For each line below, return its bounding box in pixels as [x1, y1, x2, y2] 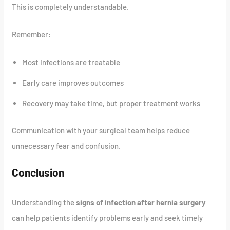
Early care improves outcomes [22, 78, 124, 88]
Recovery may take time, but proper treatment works [22, 99, 201, 108]
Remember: [12, 30, 51, 40]
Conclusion [12, 165, 65, 179]
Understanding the [12, 198, 76, 207]
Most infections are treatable [22, 57, 121, 67]
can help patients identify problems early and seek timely [12, 213, 203, 223]
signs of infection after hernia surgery [76, 198, 206, 207]
